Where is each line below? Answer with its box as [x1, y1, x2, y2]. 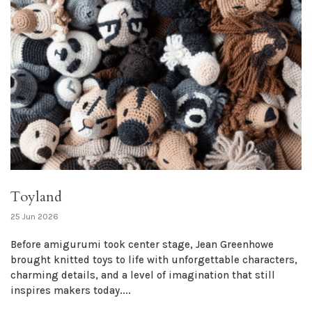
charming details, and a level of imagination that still [10, 269, 275, 282]
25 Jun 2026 [10, 212, 58, 222]
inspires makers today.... [10, 284, 131, 297]
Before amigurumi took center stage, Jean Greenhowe [10, 238, 274, 251]
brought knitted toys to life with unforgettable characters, [10, 253, 297, 267]
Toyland [10, 187, 62, 207]
